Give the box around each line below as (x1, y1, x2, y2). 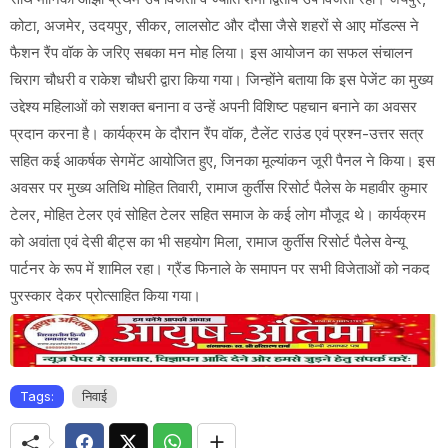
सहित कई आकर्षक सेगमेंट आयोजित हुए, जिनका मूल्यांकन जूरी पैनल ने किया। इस (10, 151, 435, 171)
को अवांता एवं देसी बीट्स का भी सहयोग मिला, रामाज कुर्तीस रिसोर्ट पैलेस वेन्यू (10, 232, 405, 252)
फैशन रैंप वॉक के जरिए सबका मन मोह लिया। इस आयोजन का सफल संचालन (10, 43, 413, 63)
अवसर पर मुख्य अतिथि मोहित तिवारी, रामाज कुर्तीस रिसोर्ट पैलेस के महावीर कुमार (10, 178, 428, 198)
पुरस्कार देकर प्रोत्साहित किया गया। (10, 286, 201, 306)
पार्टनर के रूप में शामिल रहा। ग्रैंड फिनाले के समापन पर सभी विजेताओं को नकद (10, 259, 430, 279)
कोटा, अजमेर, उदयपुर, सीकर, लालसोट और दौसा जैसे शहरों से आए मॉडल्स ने (10, 16, 419, 36)
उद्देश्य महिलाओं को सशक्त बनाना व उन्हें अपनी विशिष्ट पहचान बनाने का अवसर (10, 97, 417, 117)
